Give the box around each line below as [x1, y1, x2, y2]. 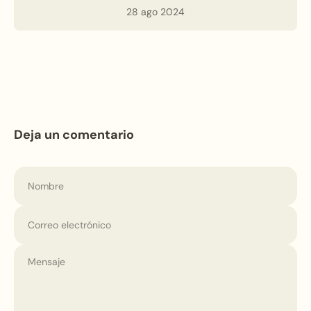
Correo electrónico [14, 206, 109, 221]
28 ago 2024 [126, 6, 185, 18]
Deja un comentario [14, 126, 134, 143]
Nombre [14, 167, 55, 182]
